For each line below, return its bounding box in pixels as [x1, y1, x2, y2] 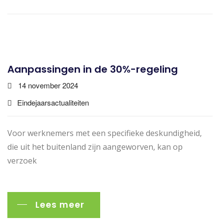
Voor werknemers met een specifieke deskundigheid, [7, 127, 202, 138]
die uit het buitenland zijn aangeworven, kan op [7, 141, 183, 152]
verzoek [7, 155, 37, 166]
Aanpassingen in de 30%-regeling [7, 62, 178, 76]
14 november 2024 [18, 80, 78, 90]
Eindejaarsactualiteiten [17, 97, 89, 108]
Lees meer [35, 198, 84, 211]
